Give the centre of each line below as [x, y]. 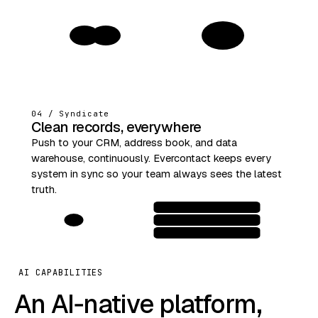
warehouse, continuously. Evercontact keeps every [151, 158]
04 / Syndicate [71, 114]
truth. [44, 189]
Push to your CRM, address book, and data [134, 142]
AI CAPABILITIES [61, 273]
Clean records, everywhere [116, 127]
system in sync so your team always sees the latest [157, 174]
